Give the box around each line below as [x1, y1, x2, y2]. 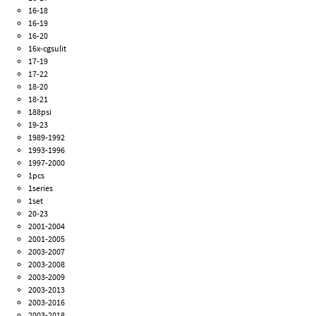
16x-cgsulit [28, 43, 67, 54]
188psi [28, 107, 52, 118]
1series [28, 183, 54, 194]
